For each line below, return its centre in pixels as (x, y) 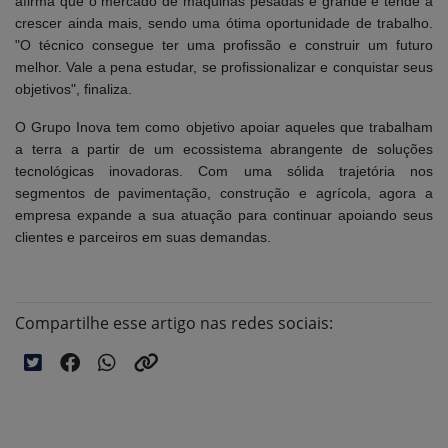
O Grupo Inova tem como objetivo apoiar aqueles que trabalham (224, 127)
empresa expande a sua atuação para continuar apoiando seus (224, 215)
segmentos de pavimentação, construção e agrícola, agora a (224, 193)
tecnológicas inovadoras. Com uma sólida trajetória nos (224, 171)
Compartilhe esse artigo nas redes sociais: (174, 323)
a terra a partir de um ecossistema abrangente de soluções (224, 149)
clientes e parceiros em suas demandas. (143, 237)
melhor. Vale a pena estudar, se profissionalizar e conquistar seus (224, 67)
